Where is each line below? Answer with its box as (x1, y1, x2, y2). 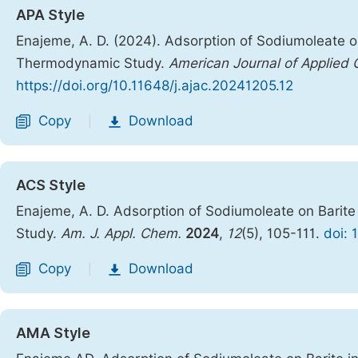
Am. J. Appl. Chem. (61, 225, 181, 241)
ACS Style (16, 177, 86, 193)
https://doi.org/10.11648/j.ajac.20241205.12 (16, 78, 293, 93)
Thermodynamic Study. (16, 55, 169, 71)
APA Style (16, 6, 85, 23)
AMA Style (16, 324, 90, 341)
